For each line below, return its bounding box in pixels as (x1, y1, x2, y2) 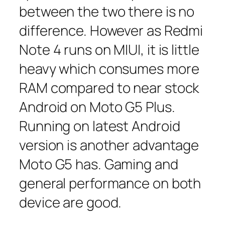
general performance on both (19, 173, 201, 192)
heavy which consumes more (19, 59, 199, 78)
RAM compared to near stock (19, 78, 199, 97)
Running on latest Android (19, 116, 180, 135)
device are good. (19, 192, 122, 211)
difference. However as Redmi (19, 21, 203, 40)
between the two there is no (19, 2, 195, 21)
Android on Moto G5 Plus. (19, 97, 175, 116)
